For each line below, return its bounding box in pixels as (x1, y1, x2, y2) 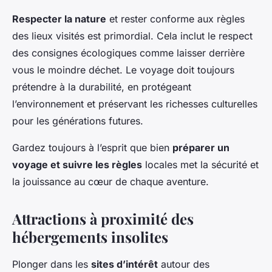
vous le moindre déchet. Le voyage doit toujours (12, 64, 234, 76)
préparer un (172, 141, 229, 154)
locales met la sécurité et (142, 158, 259, 171)
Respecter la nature (12, 13, 106, 25)
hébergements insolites (12, 227, 168, 247)
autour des (158, 258, 209, 271)
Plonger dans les (12, 258, 91, 271)
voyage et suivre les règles (12, 158, 142, 171)
